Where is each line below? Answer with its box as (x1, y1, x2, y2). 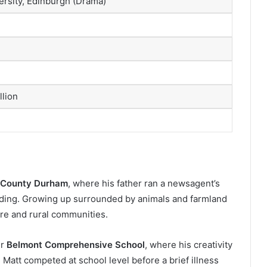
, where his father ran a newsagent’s (68, 178, 220, 190)
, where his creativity (145, 239, 232, 251)
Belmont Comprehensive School (7, 239, 145, 251)
